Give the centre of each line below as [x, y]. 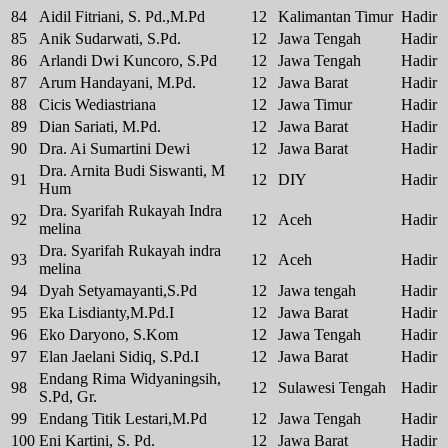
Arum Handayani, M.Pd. [117, 83]
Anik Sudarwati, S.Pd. [110, 39]
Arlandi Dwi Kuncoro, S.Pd [128, 61]
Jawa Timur [315, 105]
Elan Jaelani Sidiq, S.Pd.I [119, 357]
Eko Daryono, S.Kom [108, 335]
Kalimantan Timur [335, 17]
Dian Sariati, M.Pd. [100, 127]
